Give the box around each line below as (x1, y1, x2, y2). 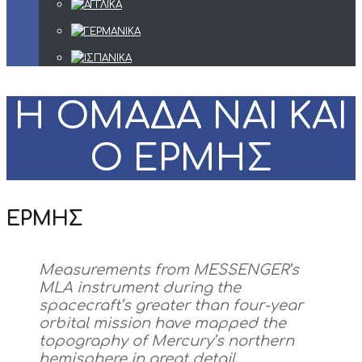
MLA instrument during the (39, 280, 241, 297)
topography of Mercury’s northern (39, 333, 294, 350)
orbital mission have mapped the (39, 315, 286, 332)
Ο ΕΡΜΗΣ (90, 138, 272, 180)
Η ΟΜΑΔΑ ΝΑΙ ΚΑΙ (15, 96, 347, 138)
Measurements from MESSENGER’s (39, 262, 299, 279)
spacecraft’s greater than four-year (39, 297, 303, 314)
